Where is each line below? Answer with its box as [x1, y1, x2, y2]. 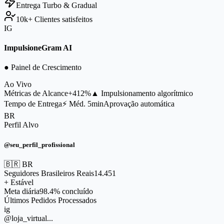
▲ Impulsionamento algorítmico [91, 89, 193, 98]
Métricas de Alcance [4, 89, 68, 98]
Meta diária [4, 186, 39, 195]
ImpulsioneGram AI [4, 43, 72, 52]
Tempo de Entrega [4, 99, 62, 108]
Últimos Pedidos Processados [4, 195, 96, 204]
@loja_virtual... [4, 213, 53, 222]
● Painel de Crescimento [4, 63, 81, 72]
